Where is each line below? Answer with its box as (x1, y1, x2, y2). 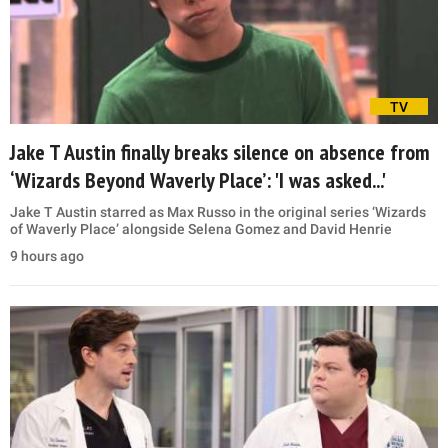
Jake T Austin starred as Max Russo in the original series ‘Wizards (10, 204, 426, 221)
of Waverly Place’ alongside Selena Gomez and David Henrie (10, 221, 392, 238)
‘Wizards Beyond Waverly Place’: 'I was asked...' (10, 166, 386, 195)
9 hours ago (10, 248, 84, 265)
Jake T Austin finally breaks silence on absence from (10, 138, 430, 167)
